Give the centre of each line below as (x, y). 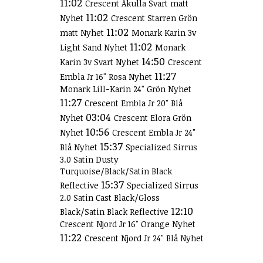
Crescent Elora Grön (153, 118)
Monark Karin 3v (164, 33)
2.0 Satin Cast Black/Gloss (110, 198)
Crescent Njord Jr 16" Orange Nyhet (128, 224)
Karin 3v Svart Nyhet (101, 62)
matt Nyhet (83, 33)
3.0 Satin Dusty (89, 159)
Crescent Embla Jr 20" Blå (134, 103)
